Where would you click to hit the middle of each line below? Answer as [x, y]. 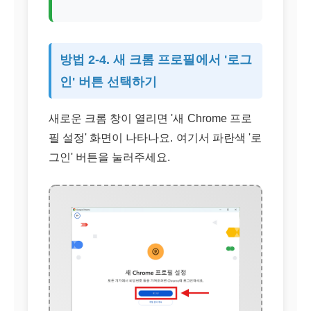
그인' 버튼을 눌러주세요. [110, 157]
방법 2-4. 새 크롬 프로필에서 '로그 [156, 60]
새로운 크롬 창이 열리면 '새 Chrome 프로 [150, 118]
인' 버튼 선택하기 [109, 82]
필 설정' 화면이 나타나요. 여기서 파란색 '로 [155, 138]
